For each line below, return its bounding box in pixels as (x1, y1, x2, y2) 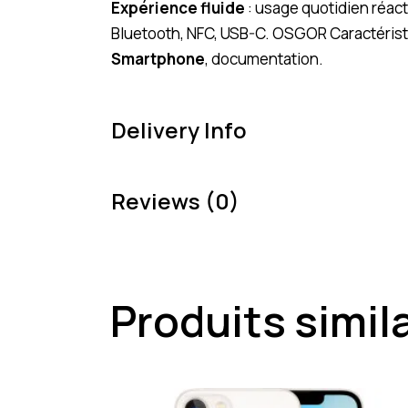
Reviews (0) (111, 185, 240, 216)
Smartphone (111, 47, 205, 69)
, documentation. (205, 47, 323, 69)
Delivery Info (111, 114, 247, 145)
